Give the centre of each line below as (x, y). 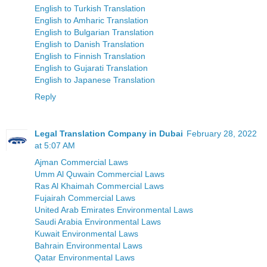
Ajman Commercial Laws (81, 162)
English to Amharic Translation (91, 21)
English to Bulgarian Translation (94, 32)
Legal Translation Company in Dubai (109, 134)
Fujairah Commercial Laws (85, 198)
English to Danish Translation (89, 44)
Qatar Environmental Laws (85, 258)
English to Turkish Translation (90, 9)
